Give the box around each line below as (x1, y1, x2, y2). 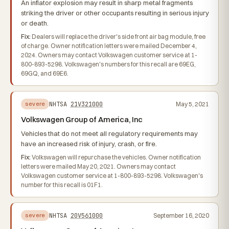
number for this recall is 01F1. (21, 181, 103, 189)
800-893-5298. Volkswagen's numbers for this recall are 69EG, (21, 60, 196, 68)
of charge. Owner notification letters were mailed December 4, (21, 42, 197, 50)
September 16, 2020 (153, 211, 209, 219)
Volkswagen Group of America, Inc (21, 114, 143, 124)
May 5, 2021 (176, 100, 209, 108)
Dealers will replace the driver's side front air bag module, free (31, 33, 205, 40)
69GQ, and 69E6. (21, 70, 68, 77)
